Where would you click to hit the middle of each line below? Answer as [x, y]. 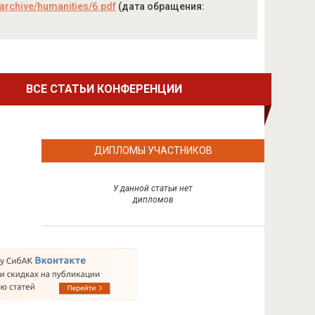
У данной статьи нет [153, 188]
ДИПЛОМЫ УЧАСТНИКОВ [153, 150]
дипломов [153, 200]
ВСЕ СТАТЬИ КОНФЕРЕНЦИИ [104, 89]
